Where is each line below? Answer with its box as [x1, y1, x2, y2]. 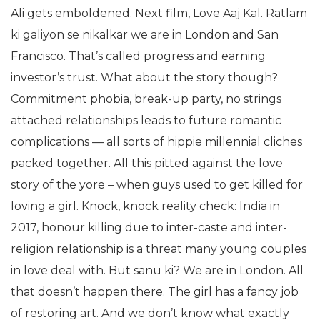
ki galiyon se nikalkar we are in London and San [11, 27, 279, 41]
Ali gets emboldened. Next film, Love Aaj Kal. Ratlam [11, 6, 307, 20]
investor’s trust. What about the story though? [11, 70, 278, 84]
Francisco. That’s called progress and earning [11, 49, 266, 63]
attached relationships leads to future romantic [11, 113, 281, 127]
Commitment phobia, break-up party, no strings [11, 91, 281, 106]
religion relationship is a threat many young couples [11, 241, 306, 256]
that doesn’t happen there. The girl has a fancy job [11, 284, 299, 299]
